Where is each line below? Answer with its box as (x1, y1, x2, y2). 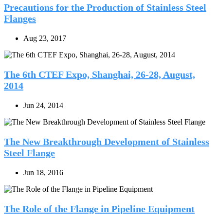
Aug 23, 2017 (23, 34, 66, 43)
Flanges (4, 13, 36, 24)
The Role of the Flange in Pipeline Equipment (4, 203, 195, 215)
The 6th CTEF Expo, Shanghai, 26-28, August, (4, 69, 195, 80)
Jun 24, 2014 (23, 101, 63, 110)
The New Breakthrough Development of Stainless (4, 136, 209, 147)
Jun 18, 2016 (23, 168, 63, 177)
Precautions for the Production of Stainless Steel (4, 2, 206, 13)
